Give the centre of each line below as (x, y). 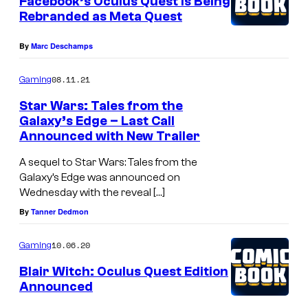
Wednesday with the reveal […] (92, 192)
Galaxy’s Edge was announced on (100, 177)
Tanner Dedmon (60, 211)
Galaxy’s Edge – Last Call (97, 121)
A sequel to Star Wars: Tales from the (108, 162)
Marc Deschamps (62, 46)
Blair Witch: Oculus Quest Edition (124, 271)
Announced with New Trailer (110, 136)
